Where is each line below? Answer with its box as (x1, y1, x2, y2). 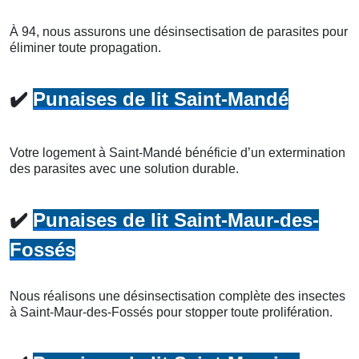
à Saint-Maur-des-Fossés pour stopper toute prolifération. (10, 305, 333, 320)
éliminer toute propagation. (10, 41, 161, 55)
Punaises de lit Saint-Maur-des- (33, 209, 319, 232)
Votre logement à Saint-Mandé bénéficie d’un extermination (10, 146, 345, 160)
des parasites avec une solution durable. (10, 162, 239, 176)
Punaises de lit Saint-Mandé (33, 88, 288, 111)
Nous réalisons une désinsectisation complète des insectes (10, 289, 345, 304)
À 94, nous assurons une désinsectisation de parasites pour (10, 25, 348, 39)
